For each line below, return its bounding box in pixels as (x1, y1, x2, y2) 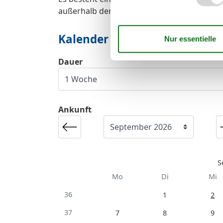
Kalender (58, 31, 109, 47)
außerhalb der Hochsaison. (58, 5, 160, 16)
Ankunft (58, 104, 92, 115)
